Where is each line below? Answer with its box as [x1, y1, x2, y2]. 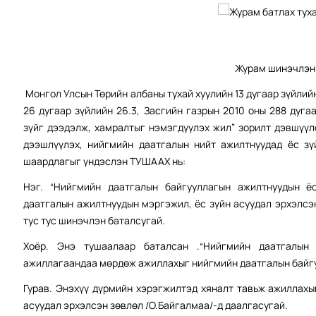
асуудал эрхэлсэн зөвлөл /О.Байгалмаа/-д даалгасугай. [23, 298, 288, 312]
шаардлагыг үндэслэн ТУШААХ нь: [23, 154, 186, 169]
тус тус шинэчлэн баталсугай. [23, 214, 166, 228]
